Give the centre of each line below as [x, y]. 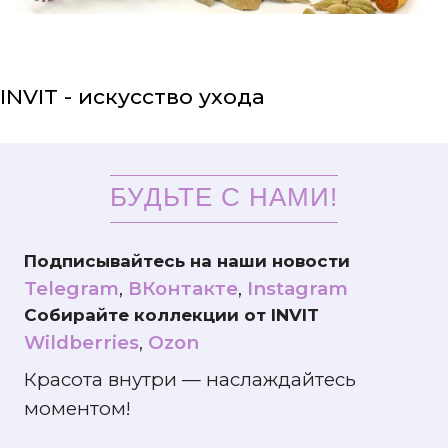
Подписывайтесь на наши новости [187, 261]
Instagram [297, 289]
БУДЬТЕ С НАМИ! [224, 197]
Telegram [71, 289]
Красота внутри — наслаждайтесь [190, 380]
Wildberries [81, 343]
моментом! [77, 409]
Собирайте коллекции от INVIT [171, 315]
